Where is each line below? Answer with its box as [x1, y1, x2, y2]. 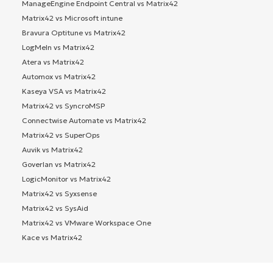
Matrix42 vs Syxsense [22, 188, 97, 198]
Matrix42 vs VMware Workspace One [22, 218, 151, 227]
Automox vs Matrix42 [22, 71, 96, 81]
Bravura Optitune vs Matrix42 [22, 27, 126, 37]
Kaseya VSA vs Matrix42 [22, 86, 106, 96]
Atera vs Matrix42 [22, 57, 84, 66]
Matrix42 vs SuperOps [22, 130, 100, 140]
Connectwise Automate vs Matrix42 [22, 115, 146, 125]
